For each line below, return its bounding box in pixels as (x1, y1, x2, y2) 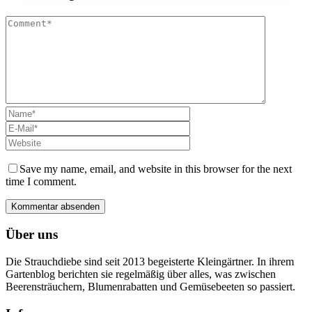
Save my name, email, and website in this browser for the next (19, 163, 292, 175)
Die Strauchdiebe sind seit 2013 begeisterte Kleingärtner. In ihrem (6, 255, 294, 267)
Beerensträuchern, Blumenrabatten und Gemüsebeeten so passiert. (6, 280, 295, 292)
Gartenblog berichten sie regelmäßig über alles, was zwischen (6, 267, 276, 280)
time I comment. (6, 175, 77, 188)
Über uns (6, 227, 58, 242)
